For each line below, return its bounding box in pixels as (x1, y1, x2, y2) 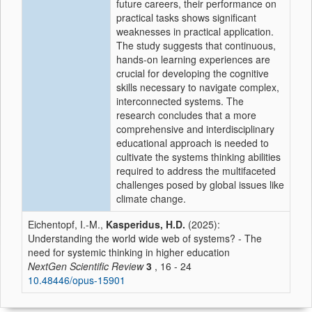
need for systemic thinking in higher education (28, 245, 230, 259)
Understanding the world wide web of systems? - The (28, 231, 262, 245)
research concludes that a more (116, 108, 256, 122)
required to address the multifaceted (116, 164, 276, 178)
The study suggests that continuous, (116, 38, 276, 52)
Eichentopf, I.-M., (28, 217, 106, 231)
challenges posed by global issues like (116, 178, 284, 192)
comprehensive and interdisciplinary (116, 122, 274, 136)
